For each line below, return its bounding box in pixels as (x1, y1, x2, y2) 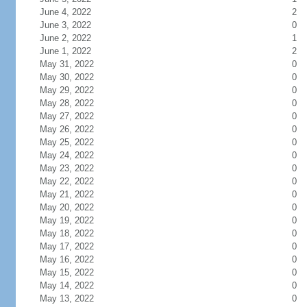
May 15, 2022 (39, 267, 94, 278)
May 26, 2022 (39, 124, 94, 134)
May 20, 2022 (39, 202, 94, 212)
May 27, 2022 (39, 111, 94, 121)
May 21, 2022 (39, 189, 94, 199)
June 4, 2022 (39, 7, 91, 17)
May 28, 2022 (39, 98, 94, 108)
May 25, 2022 (39, 137, 94, 147)
